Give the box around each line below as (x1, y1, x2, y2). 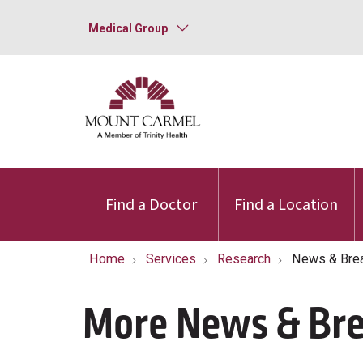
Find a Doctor (105, 194, 197, 214)
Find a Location (234, 194, 339, 214)
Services (146, 251, 196, 267)
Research (217, 251, 271, 267)
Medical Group (88, 22, 168, 35)
